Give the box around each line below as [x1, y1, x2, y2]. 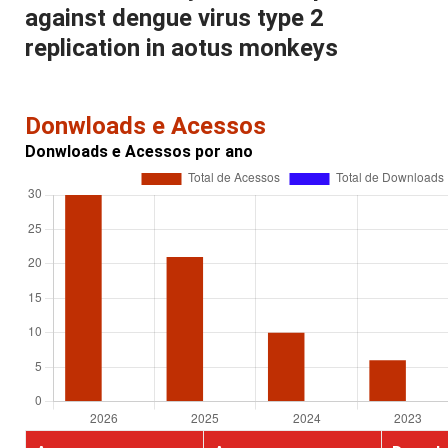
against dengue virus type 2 [25, 4, 324, 33]
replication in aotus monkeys [25, 34, 338, 63]
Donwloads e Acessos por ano [25, 142, 253, 162]
